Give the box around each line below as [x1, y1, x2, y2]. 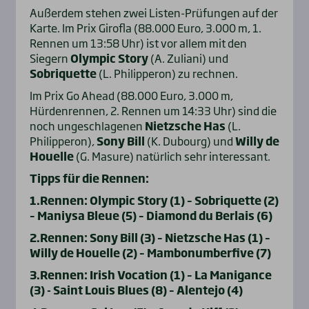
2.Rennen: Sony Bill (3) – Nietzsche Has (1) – [29, 229, 270, 246]
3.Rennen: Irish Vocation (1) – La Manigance [29, 266, 272, 283]
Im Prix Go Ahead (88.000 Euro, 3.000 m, [29, 87, 233, 104]
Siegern [29, 50, 70, 67]
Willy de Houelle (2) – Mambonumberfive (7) [29, 244, 271, 261]
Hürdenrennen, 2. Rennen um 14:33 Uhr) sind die [29, 102, 277, 119]
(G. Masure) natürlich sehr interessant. [73, 148, 270, 165]
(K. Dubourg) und [144, 132, 235, 150]
